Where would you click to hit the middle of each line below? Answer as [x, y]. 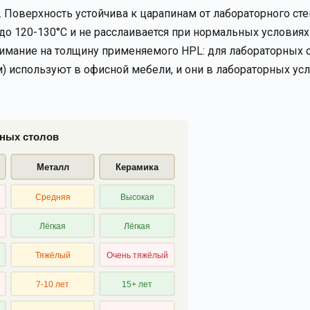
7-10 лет [53, 284]
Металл [53, 167]
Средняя [53, 197]
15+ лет [137, 284]
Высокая [137, 197]
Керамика [137, 167]
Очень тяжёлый [137, 255]
